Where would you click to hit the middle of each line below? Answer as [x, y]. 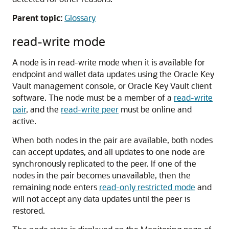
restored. [30, 210]
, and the [43, 109]
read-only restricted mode [147, 187]
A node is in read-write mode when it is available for [109, 62]
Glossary [80, 18]
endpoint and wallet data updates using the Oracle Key [113, 74]
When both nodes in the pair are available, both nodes [112, 140]
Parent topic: [37, 18]
